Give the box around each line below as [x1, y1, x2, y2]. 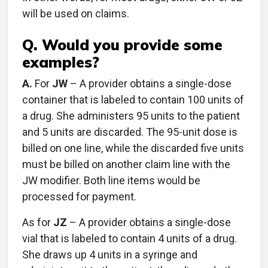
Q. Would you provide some [22, 35, 223, 54]
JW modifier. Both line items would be [22, 174, 200, 187]
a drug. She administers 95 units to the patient [22, 109, 240, 122]
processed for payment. [22, 190, 136, 203]
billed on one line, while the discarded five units [22, 142, 244, 154]
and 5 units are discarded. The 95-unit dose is [22, 126, 237, 138]
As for [22, 216, 53, 229]
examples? [22, 53, 99, 71]
